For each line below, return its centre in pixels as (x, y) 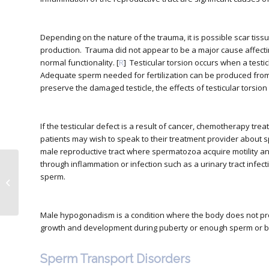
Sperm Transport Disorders (115, 259)
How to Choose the (56, 176)
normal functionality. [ (80, 63)
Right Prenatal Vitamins (63, 189)
